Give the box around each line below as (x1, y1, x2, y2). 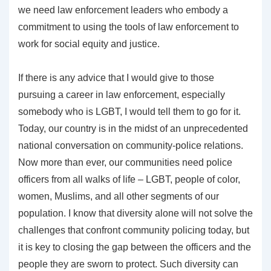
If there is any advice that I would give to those (18, 72, 214, 83)
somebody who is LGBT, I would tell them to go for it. (18, 106, 241, 117)
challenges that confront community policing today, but (18, 224, 249, 235)
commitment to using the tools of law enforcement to (18, 21, 239, 32)
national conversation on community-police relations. (18, 140, 243, 151)
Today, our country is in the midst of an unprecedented (18, 123, 248, 134)
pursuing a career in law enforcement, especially (18, 89, 225, 100)
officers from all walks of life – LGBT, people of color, (18, 174, 240, 184)
